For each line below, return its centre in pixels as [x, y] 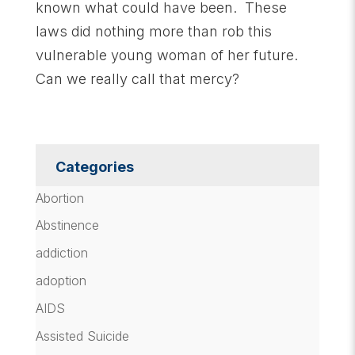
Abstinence [67, 225]
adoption [61, 281]
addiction [61, 253]
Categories [94, 166]
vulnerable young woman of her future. [166, 55]
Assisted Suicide [82, 336]
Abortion [59, 198]
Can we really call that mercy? [137, 78]
